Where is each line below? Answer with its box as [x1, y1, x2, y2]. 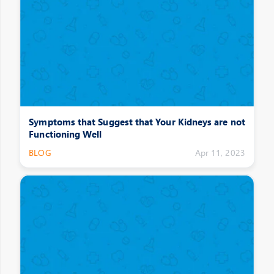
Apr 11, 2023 [194, 146, 245, 158]
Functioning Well [29, 127, 102, 141]
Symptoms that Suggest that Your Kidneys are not [29, 115, 245, 128]
